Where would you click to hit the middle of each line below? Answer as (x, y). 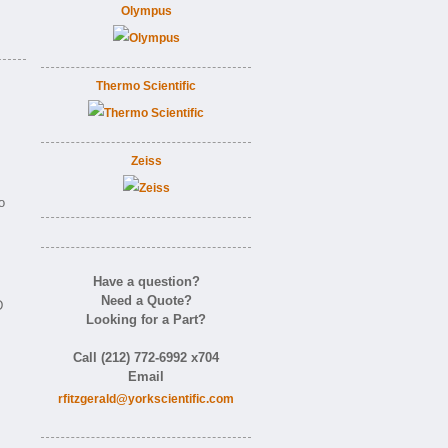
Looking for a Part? (146, 319)
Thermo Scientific (146, 86)
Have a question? (146, 281)
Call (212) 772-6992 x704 (146, 357)
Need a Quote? (146, 300)
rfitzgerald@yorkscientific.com (146, 399)
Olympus (146, 11)
